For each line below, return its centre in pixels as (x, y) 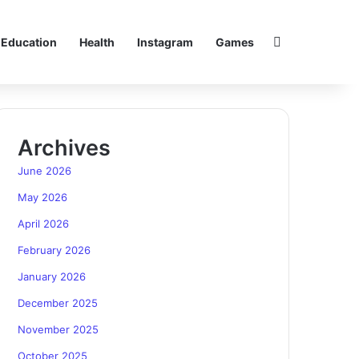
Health (97, 42)
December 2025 (58, 303)
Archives (65, 148)
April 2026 (44, 224)
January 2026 (52, 276)
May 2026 (43, 197)
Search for (312, 41)
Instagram (165, 42)
